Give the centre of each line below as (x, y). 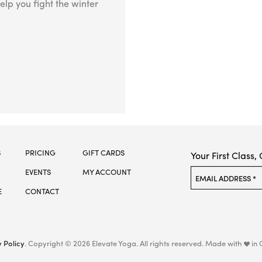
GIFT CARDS (104, 152)
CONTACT (42, 191)
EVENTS (38, 171)
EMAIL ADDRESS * (226, 178)
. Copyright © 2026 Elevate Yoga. (81, 243)
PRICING (40, 152)
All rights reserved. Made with (192, 243)
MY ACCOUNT (107, 171)
